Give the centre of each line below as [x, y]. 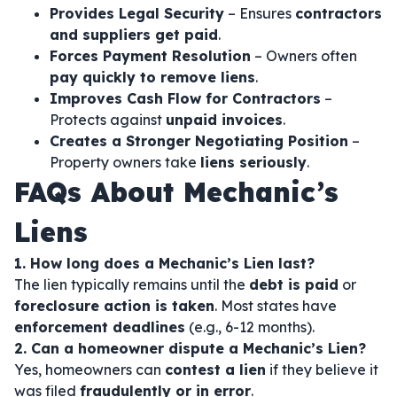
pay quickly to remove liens [152, 77]
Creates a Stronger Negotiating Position [199, 141]
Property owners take [125, 162]
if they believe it [322, 370]
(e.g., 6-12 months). [250, 327]
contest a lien [215, 370]
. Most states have [276, 306]
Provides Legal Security [137, 13]
